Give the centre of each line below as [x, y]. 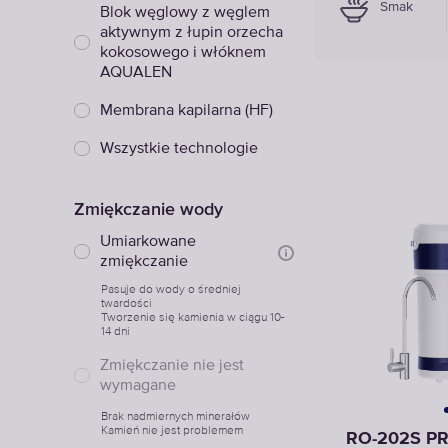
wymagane [138, 386]
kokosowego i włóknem [183, 53]
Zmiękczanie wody [148, 208]
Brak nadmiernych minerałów [175, 416]
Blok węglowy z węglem [185, 13]
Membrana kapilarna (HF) [186, 111]
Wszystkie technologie [179, 149]
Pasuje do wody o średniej [171, 289]
